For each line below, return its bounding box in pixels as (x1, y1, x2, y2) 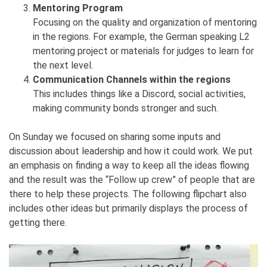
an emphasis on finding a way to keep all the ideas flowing (9, 160, 249, 172)
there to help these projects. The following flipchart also (9, 188, 247, 200)
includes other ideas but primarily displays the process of (9, 203, 248, 215)
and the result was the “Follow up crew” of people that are (9, 174, 255, 186)
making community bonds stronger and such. (33, 103, 218, 114)
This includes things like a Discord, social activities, (33, 88, 246, 100)
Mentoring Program (33, 2, 123, 14)
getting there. (9, 217, 67, 229)
